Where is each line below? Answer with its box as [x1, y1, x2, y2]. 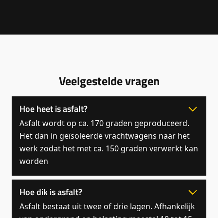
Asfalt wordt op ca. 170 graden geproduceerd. [19, 117, 189, 128]
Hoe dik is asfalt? [19, 185, 82, 199]
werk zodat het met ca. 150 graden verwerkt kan [19, 143, 198, 154]
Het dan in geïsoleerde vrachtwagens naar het [19, 130, 190, 141]
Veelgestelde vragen [58, 72, 160, 90]
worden [19, 155, 48, 166]
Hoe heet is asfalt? [19, 102, 88, 116]
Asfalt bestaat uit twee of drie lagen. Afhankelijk [19, 200, 195, 212]
